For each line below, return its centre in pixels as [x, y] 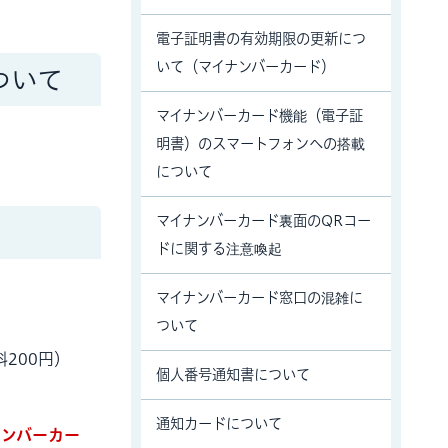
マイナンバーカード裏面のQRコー [263, 220]
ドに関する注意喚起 [219, 248]
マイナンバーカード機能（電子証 [259, 115]
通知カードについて [219, 423]
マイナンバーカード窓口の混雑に [259, 297]
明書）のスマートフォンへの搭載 [260, 143]
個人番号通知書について [233, 374]
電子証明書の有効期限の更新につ [261, 38]
